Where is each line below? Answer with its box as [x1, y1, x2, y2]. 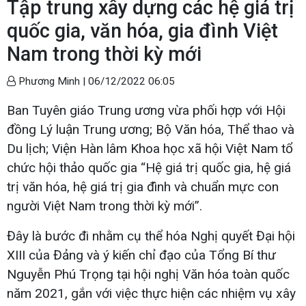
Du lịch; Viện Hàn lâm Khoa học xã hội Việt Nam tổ [7, 140, 293, 156]
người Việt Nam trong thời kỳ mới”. [7, 197, 202, 214]
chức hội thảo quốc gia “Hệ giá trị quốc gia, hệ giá [7, 159, 291, 176]
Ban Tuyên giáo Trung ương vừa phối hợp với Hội [7, 102, 286, 118]
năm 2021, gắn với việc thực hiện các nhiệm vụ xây [7, 285, 296, 301]
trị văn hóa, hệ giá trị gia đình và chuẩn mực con [7, 178, 279, 195]
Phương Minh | [16, 74, 88, 87]
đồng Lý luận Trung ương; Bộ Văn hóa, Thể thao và [7, 121, 294, 137]
